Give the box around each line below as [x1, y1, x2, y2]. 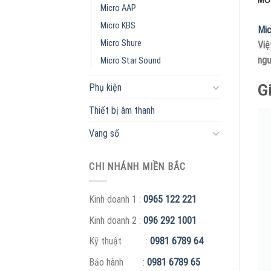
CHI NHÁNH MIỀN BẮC [89, 160, 186, 172]
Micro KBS [100, 20, 135, 31]
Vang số [89, 127, 119, 139]
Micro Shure [100, 38, 142, 48]
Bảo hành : [89, 256, 147, 268]
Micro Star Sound [100, 55, 161, 66]
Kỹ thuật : [89, 235, 150, 247]
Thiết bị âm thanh [89, 104, 155, 116]
